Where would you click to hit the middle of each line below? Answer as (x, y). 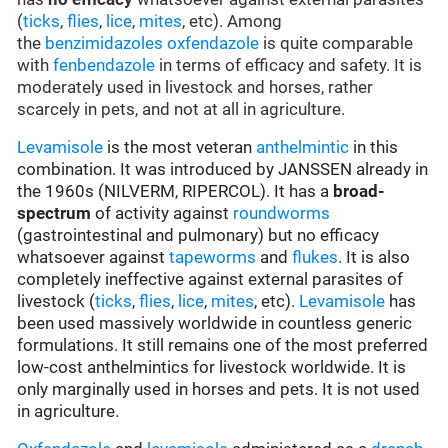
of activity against (162, 213)
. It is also (374, 257)
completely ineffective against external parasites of (210, 279)
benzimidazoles (104, 43)
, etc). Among (232, 21)
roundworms (282, 213)
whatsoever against (93, 257)
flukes (315, 257)
